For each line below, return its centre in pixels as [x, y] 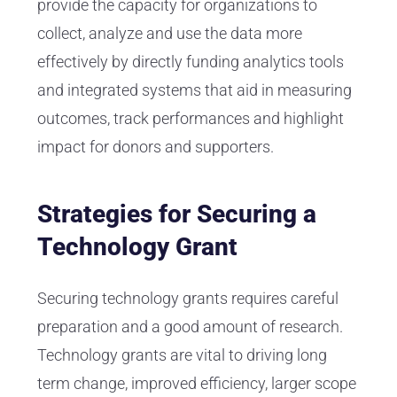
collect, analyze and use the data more [170, 34]
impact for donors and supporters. [157, 147]
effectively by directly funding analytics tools [191, 62]
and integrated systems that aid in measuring [195, 90]
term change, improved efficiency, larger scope [197, 384]
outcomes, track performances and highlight [191, 119]
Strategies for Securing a [177, 214]
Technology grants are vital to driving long [182, 355]
